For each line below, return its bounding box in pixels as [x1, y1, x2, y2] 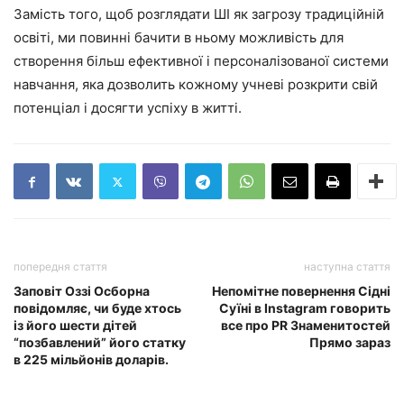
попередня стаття [14, 260, 107, 274]
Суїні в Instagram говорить [219, 300, 390, 317]
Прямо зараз [309, 335, 390, 351]
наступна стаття [304, 260, 390, 274]
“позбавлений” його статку [14, 335, 186, 351]
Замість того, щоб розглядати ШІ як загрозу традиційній [14, 5, 384, 23]
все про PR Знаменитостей [221, 317, 390, 334]
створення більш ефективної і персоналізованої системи [14, 52, 389, 70]
